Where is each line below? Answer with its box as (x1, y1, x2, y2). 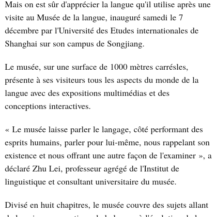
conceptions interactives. (5, 99, 91, 111)
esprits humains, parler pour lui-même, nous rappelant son (5, 136, 210, 148)
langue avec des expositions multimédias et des (5, 86, 170, 98)
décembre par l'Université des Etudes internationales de (5, 24, 199, 36)
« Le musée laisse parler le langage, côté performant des (5, 123, 203, 135)
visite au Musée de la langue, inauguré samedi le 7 (5, 11, 183, 23)
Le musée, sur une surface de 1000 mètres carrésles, (5, 60, 188, 72)
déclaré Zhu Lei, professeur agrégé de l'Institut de (5, 162, 179, 174)
